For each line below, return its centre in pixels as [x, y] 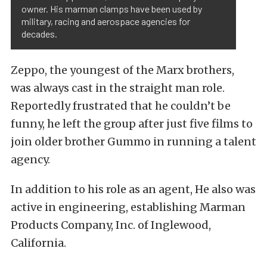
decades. [39, 34]
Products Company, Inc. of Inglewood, [111, 225]
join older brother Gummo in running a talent [133, 142]
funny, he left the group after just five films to [132, 124]
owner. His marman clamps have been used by [112, 9]
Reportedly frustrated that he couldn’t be [121, 106]
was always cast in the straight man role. [118, 88]
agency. [30, 159]
